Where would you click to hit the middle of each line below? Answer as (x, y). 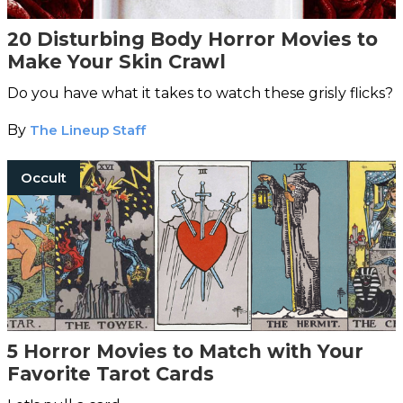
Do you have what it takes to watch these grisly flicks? (200, 93)
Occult (44, 177)
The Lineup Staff (88, 130)
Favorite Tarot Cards (111, 373)
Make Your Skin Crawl (116, 61)
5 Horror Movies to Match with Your (185, 351)
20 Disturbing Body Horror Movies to (193, 39)
